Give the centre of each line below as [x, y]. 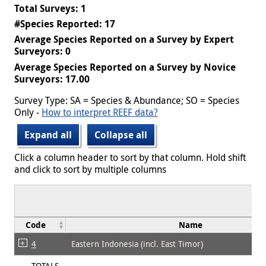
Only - [28, 112]
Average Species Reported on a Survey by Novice [125, 67]
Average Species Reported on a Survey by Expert [124, 39]
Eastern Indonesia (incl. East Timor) [137, 243]
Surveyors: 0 [42, 51]
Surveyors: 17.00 [52, 79]
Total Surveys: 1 [50, 8]
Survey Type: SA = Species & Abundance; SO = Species [127, 100]
